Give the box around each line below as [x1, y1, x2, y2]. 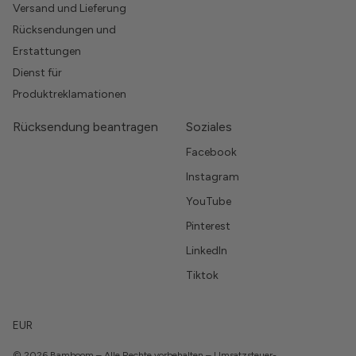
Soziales [186, 119, 232, 135]
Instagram [186, 170, 239, 184]
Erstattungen [13, 44, 81, 59]
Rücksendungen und [13, 23, 116, 37]
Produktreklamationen [13, 87, 126, 102]
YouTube [186, 195, 231, 209]
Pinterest [186, 219, 230, 234]
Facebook [186, 145, 237, 160]
